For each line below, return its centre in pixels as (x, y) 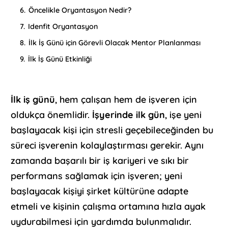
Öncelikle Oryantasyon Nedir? (80, 10)
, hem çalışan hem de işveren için (126, 100)
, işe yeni (183, 115)
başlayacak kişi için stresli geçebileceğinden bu (112, 130)
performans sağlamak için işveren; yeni (97, 176)
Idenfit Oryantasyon (63, 27)
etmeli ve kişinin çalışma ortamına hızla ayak (108, 207)
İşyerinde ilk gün (129, 115)
